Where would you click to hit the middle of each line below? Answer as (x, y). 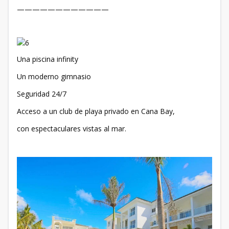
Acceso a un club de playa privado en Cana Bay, (96, 111)
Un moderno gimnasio (54, 76)
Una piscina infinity (48, 59)
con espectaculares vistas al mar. (72, 129)
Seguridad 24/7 (42, 94)
